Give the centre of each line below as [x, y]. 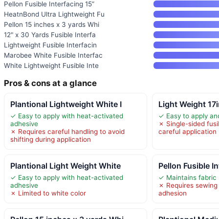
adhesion [173, 193]
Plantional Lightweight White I [66, 104]
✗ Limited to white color [48, 193]
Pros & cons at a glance [50, 83]
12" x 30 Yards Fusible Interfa [50, 34]
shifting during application [51, 139]
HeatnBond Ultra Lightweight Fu [54, 14]
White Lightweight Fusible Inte [51, 65]
